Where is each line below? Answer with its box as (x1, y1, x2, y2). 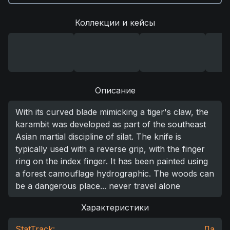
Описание (94, 85, 136, 95)
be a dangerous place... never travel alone (15, 181, 180, 191)
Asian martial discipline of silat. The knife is (15, 131, 181, 142)
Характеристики (81, 202, 149, 213)
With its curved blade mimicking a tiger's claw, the (15, 107, 208, 117)
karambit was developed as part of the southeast (15, 119, 206, 129)
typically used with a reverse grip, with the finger (15, 144, 205, 154)
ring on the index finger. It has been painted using (15, 156, 208, 166)
